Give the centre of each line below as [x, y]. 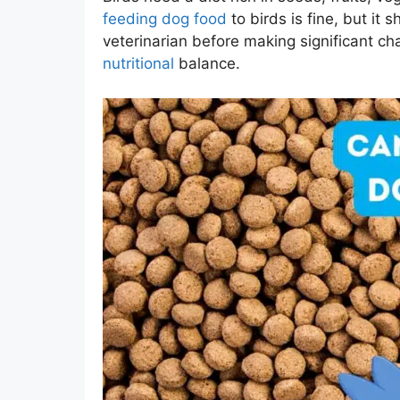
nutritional [138, 64]
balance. [207, 64]
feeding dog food [164, 19]
